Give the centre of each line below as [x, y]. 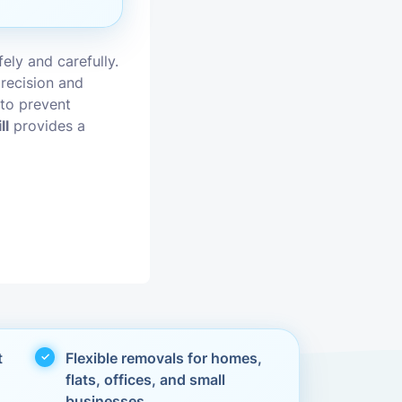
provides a [48, 126]
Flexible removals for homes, [164, 358]
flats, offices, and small [146, 380]
